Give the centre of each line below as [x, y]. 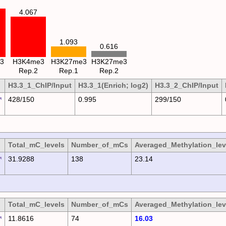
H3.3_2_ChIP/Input [186, 86]
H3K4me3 [28, 62]
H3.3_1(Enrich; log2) [113, 86]
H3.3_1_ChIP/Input [40, 86]
